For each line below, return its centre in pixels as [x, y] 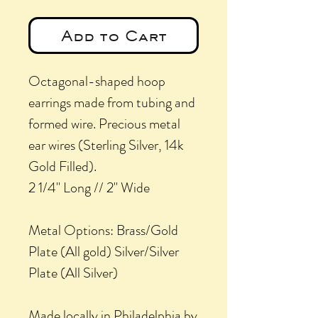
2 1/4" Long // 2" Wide [89, 187]
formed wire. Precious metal [104, 124]
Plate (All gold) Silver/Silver [104, 251]
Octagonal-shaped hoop [97, 81]
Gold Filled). [64, 166]
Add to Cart [114, 35]
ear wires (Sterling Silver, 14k [106, 145]
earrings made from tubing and [112, 102]
